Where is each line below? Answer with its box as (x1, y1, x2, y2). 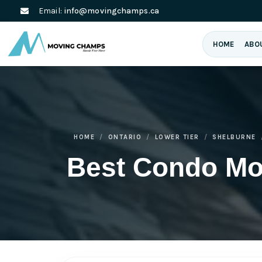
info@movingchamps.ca (63, 6, 159, 16)
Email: (39, 6, 64, 16)
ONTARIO (108, 133, 142, 141)
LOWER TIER (154, 133, 199, 141)
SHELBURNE (212, 133, 256, 141)
